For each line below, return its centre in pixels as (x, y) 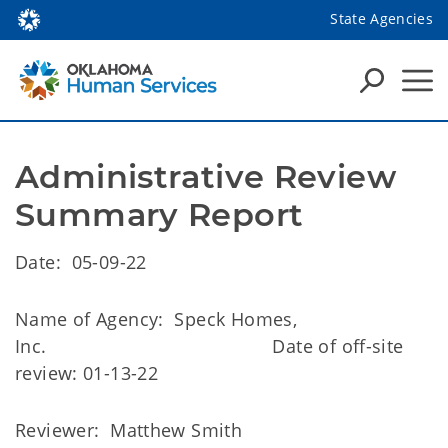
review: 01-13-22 (87, 373)
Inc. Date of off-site (209, 346)
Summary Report (159, 214)
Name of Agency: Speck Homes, (156, 319)
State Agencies (381, 18)
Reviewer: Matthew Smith (180, 430)
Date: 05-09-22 (81, 262)
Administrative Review (205, 176)
